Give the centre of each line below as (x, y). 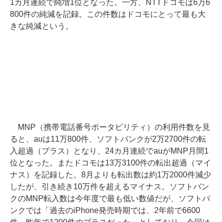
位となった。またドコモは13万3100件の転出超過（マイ (111, 163)
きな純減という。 (42, 26)
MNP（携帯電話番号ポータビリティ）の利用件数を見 (110, 127)
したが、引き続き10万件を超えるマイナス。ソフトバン (110, 187)
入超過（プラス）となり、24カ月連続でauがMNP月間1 (109, 151)
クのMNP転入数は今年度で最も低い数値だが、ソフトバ (110, 198)
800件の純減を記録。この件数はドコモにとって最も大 (108, 14)
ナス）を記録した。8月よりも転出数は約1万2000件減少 (111, 175)
